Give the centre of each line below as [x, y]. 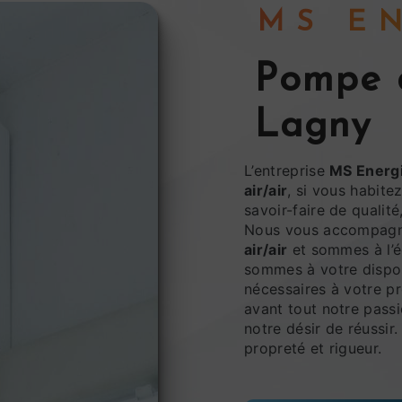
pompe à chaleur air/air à [267, 81]
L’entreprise [292, 170]
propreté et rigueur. [313, 348]
